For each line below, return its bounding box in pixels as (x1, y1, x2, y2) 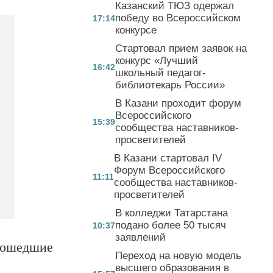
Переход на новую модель (115, 249, 241, 261)
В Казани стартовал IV (114, 152, 222, 164)
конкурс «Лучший (115, 54, 198, 66)
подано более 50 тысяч (115, 219, 226, 231)
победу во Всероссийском (115, 12, 241, 24)
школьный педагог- (115, 66, 206, 79)
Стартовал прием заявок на (115, 42, 247, 54)
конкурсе (115, 24, 157, 36)
